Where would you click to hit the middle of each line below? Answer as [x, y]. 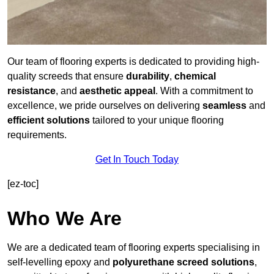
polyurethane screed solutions [183, 262]
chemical [195, 76]
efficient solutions [49, 120]
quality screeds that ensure [67, 76]
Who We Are [65, 219]
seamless [224, 106]
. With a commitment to [204, 91]
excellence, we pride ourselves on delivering [105, 106]
